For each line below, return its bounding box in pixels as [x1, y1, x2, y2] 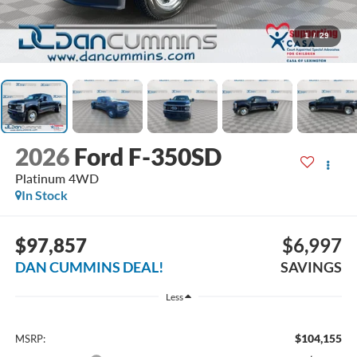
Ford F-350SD [73, 142, 222, 171]
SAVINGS [280, 257, 343, 276]
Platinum [14, 171, 65, 186]
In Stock [21, 187, 68, 203]
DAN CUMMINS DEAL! [14, 257, 163, 276]
